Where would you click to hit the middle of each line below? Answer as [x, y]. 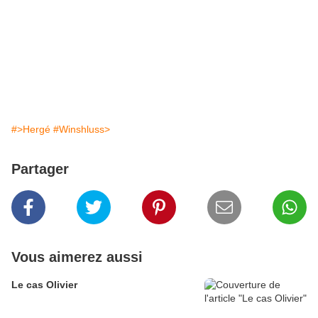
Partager [40, 169]
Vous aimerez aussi [77, 257]
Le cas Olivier [44, 285]
